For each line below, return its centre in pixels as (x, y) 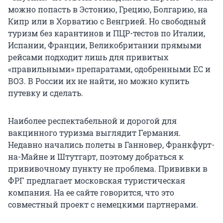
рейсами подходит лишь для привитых (88, 57)
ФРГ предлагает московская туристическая (97, 181)
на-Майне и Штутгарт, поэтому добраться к (96, 157)
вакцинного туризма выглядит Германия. (94, 133)
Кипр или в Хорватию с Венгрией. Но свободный (107, 21)
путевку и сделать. (46, 93)
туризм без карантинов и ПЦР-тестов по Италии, (107, 33)
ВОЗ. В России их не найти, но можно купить (99, 81)
